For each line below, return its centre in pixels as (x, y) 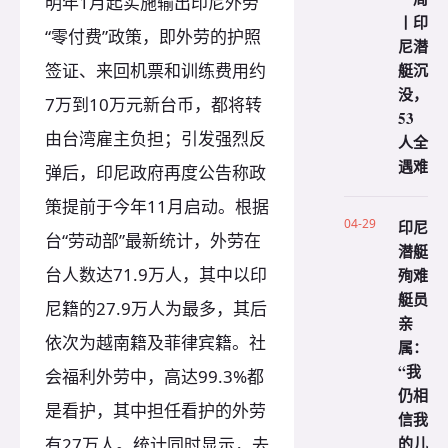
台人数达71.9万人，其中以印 (156, 275)
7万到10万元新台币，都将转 (153, 105)
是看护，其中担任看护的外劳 (155, 411)
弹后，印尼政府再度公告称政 (155, 173)
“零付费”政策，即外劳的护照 (153, 37)
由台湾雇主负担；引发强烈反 (155, 139)
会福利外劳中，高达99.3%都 (154, 377)
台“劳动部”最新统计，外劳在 (153, 241)
